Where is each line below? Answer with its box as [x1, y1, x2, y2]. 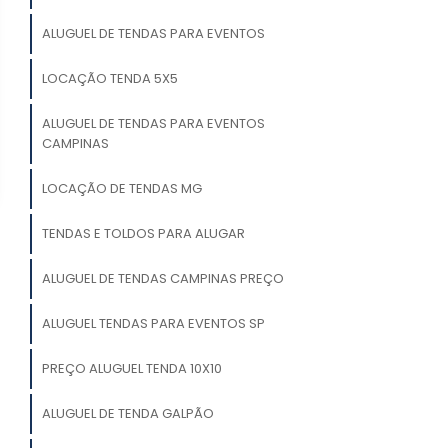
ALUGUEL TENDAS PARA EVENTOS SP [41, 314, 265, 334]
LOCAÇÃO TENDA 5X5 [41, 69, 178, 89]
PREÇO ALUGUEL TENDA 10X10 [41, 359, 222, 379]
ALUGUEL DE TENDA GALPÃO [41, 404, 214, 424]
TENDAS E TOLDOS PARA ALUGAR [41, 224, 245, 244]
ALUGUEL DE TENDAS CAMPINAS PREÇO [41, 269, 284, 289]
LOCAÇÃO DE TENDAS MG [41, 179, 202, 199]
